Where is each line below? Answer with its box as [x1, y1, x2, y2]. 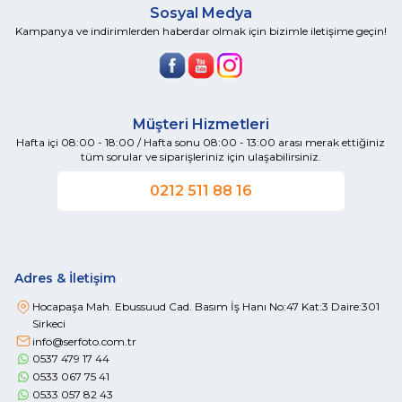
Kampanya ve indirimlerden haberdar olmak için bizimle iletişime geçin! [14, 24, 387, 38]
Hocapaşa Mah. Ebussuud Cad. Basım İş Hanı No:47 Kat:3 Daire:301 [32, 300, 380, 313]
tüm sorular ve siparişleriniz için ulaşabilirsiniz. [80, 150, 321, 163]
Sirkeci [32, 317, 66, 330]
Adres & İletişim [14, 270, 116, 286]
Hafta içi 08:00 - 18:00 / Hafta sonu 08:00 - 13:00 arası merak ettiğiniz [16, 135, 386, 149]
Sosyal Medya [149, 4, 252, 22]
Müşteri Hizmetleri [132, 116, 269, 133]
